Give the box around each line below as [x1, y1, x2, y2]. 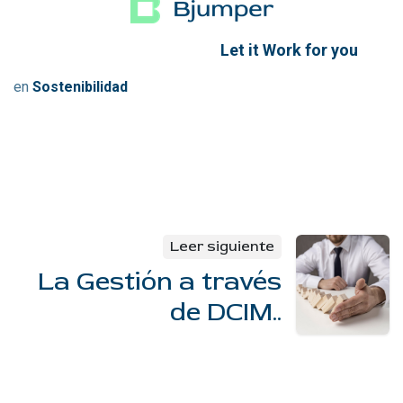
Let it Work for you [219, 40, 358, 60]
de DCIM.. [169, 296, 282, 329]
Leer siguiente [169, 237, 274, 256]
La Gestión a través [37, 265, 282, 299]
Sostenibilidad [32, 78, 128, 96]
